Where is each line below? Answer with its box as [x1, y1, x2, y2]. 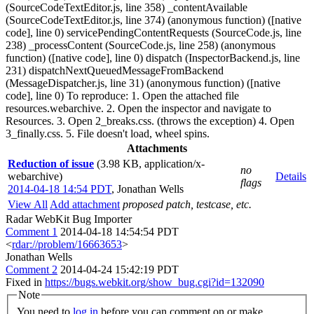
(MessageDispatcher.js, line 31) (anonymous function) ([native [6, 77, 280, 89]
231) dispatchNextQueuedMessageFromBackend [6, 64, 224, 76]
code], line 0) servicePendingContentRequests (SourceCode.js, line [6, 27, 301, 39]
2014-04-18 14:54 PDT [8, 183, 111, 195]
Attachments [127, 142, 187, 154]
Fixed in [6, 276, 45, 288]
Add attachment [50, 198, 120, 210]
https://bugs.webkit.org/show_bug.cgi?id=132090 [45, 276, 264, 288]
